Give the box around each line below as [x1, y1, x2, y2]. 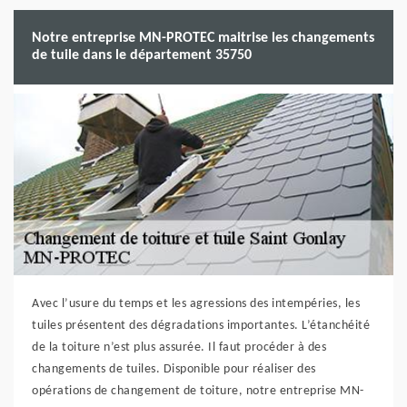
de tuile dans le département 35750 [32, 48, 252, 63]
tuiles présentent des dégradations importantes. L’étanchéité [32, 319, 370, 333]
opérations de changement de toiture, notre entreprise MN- [32, 384, 364, 398]
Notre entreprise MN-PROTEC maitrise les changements [32, 31, 374, 45]
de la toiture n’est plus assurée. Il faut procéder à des [32, 341, 326, 354]
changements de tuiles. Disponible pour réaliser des [32, 362, 316, 376]
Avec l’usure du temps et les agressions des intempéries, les [32, 297, 360, 311]
